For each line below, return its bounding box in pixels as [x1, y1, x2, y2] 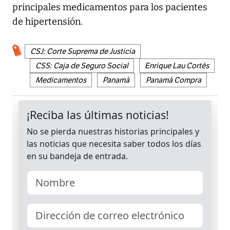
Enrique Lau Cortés [145, 61, 209, 71]
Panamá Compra [146, 75, 201, 85]
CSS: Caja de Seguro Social [35, 61, 128, 71]
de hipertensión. [12, 16, 83, 28]
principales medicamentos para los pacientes [12, 2, 207, 13]
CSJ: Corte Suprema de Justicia [30, 47, 135, 56]
